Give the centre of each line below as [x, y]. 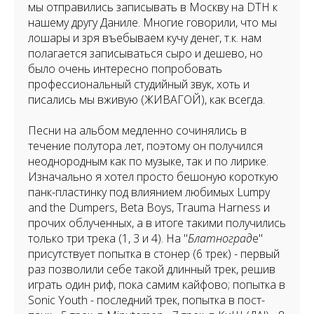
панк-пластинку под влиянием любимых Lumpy [149, 192]
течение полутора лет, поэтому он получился [145, 146]
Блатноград [220, 238]
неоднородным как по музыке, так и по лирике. [148, 161]
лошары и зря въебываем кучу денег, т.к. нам [145, 38]
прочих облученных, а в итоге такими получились [157, 223]
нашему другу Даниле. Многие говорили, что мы [152, 22]
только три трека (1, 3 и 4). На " [108, 238]
